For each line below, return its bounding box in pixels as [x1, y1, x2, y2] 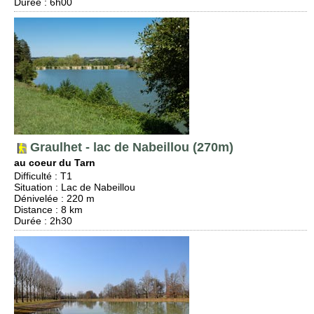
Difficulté [14, 170, 52, 182]
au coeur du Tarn [14, 157, 95, 168]
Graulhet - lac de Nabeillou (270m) [27, 140, 233, 154]
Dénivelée [14, 193, 58, 204]
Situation [14, 182, 53, 193]
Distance [14, 204, 53, 215]
